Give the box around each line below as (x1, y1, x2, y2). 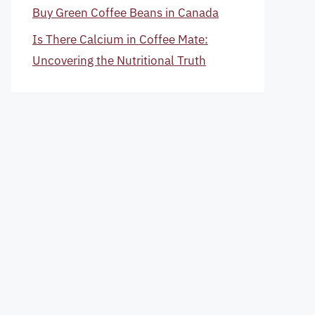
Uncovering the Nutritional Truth (32, 53, 206, 68)
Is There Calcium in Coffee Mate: (32, 32, 208, 47)
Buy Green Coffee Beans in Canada (32, 4, 219, 20)
